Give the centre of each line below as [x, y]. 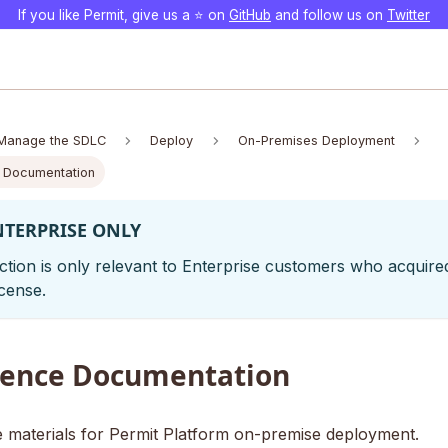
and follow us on [329, 14]
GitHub [250, 14]
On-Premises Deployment [316, 141]
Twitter [408, 14]
